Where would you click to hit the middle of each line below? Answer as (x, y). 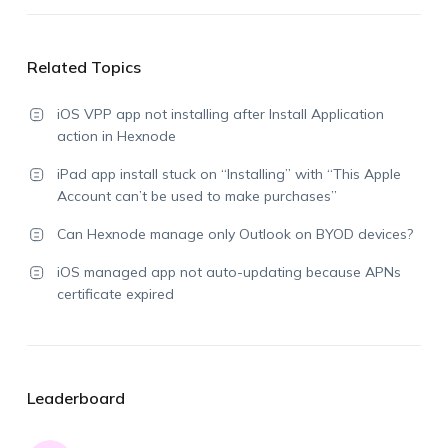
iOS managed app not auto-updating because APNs (228, 272)
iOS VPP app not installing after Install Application (220, 114)
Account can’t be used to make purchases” (196, 196)
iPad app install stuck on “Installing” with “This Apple (228, 174)
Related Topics (83, 67)
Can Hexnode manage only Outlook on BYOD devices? (234, 234)
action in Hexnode (116, 136)
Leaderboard (75, 398)
